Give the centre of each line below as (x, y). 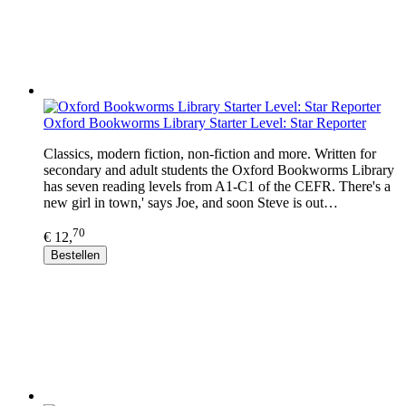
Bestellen (75, 256)
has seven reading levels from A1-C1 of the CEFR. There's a (217, 186)
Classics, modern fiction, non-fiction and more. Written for (210, 153)
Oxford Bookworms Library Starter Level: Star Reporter (205, 122)
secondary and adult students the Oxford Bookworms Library (219, 169)
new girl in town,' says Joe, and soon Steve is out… (191, 202)
